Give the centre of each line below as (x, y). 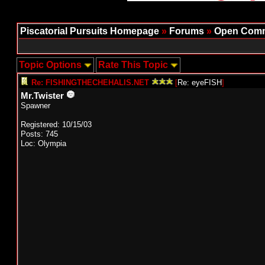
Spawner (35, 106)
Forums (187, 31)
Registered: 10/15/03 (56, 125)
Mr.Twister (42, 96)
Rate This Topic (134, 65)
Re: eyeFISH (200, 83)
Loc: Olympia (43, 143)
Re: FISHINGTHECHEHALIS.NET (90, 83)
